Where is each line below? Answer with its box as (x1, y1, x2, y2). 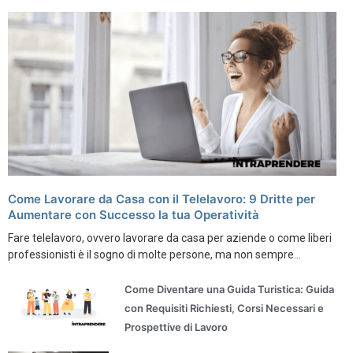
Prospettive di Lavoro (124, 320, 229, 333)
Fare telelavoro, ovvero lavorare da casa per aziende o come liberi (8, 231, 332, 244)
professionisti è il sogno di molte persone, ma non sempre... (8, 247, 301, 261)
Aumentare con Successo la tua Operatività (8, 206, 259, 222)
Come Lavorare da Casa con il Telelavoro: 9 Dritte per (8, 191, 315, 206)
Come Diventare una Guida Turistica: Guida (124, 282, 335, 295)
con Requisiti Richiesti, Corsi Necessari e (124, 301, 325, 314)
